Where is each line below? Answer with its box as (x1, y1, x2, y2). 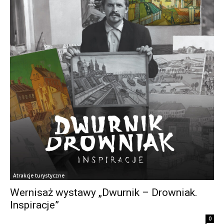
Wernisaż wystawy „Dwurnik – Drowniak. (10, 186, 197, 198)
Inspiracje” (10, 198, 59, 211)
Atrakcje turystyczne (13, 171, 64, 179)
